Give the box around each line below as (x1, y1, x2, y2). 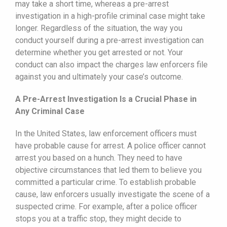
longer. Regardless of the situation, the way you (15, 23, 182, 33)
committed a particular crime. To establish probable (15, 177, 196, 187)
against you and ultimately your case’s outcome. (15, 71, 183, 82)
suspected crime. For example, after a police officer (15, 201, 197, 211)
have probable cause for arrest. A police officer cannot (15, 140, 206, 150)
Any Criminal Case (15, 106, 85, 116)
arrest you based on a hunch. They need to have (15, 153, 182, 163)
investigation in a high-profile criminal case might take (15, 11, 205, 21)
